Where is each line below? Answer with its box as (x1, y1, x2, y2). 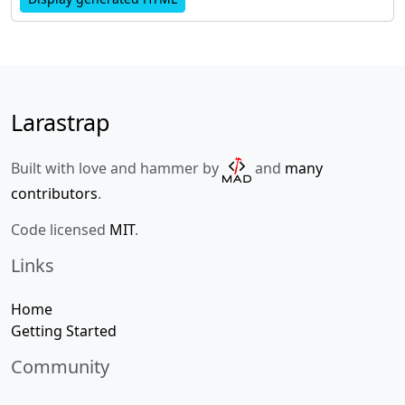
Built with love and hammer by (11, 158, 222, 179)
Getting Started (11, 321, 117, 341)
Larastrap (11, 107, 110, 137)
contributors (11, 184, 98, 203)
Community (11, 354, 109, 379)
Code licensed (11, 220, 109, 240)
